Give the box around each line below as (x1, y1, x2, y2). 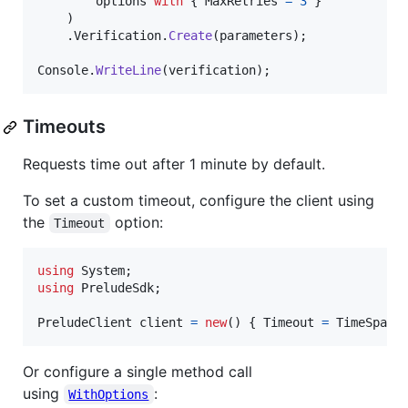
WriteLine (96, 63, 161, 78)
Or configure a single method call (23, 362, 252, 382)
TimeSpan (336, 315, 394, 331)
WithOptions (68, 387, 149, 403)
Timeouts (23, 116, 106, 138)
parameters (219, 28, 292, 44)
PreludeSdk (81, 280, 154, 296)
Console (37, 63, 88, 78)
